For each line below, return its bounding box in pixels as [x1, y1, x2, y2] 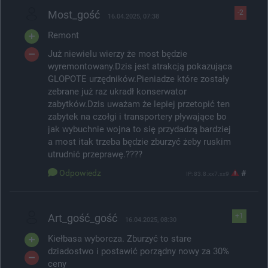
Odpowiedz [59, 167, 101, 178]
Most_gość [48, 8, 100, 21]
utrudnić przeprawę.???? [48, 148, 142, 160]
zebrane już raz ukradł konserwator [48, 86, 187, 97]
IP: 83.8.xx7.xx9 [186, 170, 229, 177]
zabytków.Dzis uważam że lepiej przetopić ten [48, 98, 230, 109]
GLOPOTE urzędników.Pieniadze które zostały [48, 73, 229, 84]
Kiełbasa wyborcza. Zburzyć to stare [48, 233, 191, 244]
